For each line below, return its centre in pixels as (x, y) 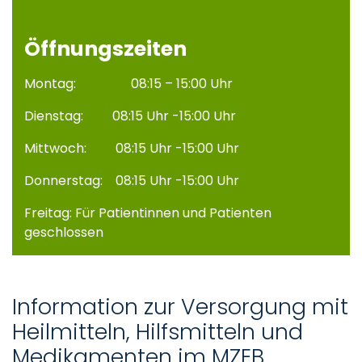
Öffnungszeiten (105, 49)
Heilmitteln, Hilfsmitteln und (158, 332)
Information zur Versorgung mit (180, 307)
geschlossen (64, 232)
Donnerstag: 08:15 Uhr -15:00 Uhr (132, 181)
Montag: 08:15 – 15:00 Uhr (128, 84)
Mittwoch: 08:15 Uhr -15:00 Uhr (132, 148)
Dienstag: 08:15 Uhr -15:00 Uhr (130, 116)
